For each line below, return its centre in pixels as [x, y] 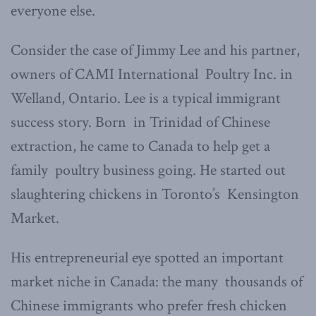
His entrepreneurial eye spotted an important [147, 257]
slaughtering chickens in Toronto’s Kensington [155, 194]
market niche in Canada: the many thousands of [157, 281]
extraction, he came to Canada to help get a [140, 146]
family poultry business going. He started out [148, 170]
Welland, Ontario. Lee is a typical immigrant [146, 98]
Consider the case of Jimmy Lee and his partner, [155, 50]
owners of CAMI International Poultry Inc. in [152, 74]
